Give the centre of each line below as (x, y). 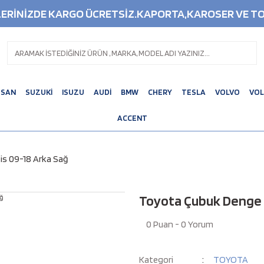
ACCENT (132, 118)
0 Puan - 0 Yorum (180, 224)
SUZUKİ (39, 92)
